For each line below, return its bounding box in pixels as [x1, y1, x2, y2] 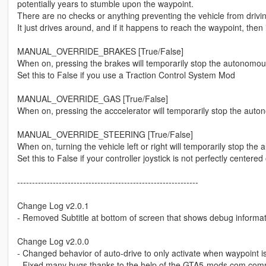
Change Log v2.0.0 [17, 235, 89, 248]
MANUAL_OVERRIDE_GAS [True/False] [17, 93, 168, 105]
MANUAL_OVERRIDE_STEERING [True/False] [17, 128, 193, 141]
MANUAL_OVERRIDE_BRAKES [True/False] [17, 45, 183, 58]
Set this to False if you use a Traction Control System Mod [17, 69, 235, 81]
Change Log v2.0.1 [17, 199, 89, 212]
